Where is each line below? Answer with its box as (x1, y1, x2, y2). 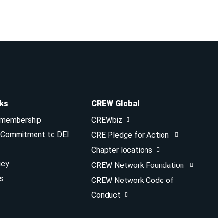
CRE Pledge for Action (91, 130, 171, 140)
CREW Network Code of (91, 176, 174, 185)
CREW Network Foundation (91, 161, 186, 170)
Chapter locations (91, 145, 153, 155)
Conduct (91, 190, 121, 200)
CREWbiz (91, 115, 123, 125)
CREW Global (91, 99, 140, 108)
